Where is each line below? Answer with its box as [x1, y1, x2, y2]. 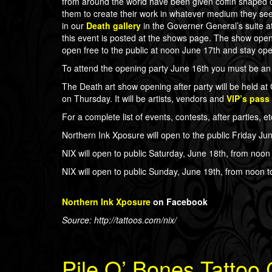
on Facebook [151, 195, 208, 208]
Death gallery [86, 19, 143, 32]
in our [62, 19, 86, 32]
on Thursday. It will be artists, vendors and [62, 92, 226, 104]
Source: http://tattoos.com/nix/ [62, 214, 177, 226]
